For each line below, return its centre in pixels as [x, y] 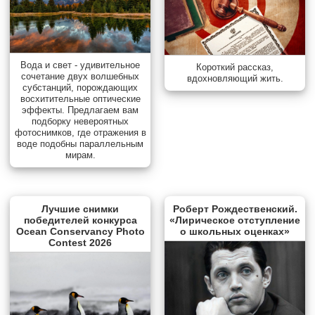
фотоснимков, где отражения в [80, 132]
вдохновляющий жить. [235, 79]
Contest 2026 [80, 242]
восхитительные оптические [80, 98]
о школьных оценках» [235, 231]
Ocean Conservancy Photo [80, 231]
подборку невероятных [80, 121]
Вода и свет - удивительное [80, 65]
